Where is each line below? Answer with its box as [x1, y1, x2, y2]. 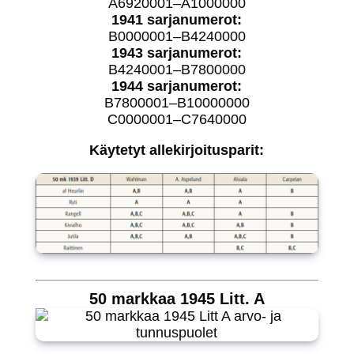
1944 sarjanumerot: [111, 78, 243, 94]
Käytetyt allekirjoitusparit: [89, 142, 265, 158]
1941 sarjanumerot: [111, 12, 243, 28]
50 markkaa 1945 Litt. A [88, 289, 265, 307]
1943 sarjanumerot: [111, 45, 243, 61]
